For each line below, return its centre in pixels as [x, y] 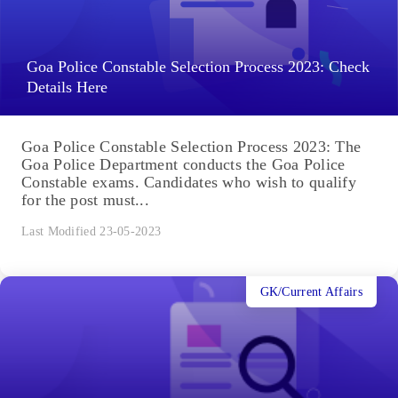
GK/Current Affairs [311, 291]
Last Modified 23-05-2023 [92, 232]
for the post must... [85, 200]
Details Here [67, 88]
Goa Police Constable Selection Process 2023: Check [198, 67]
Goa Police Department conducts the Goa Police [183, 165]
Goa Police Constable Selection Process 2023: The [191, 147]
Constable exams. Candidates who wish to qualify [189, 183]
